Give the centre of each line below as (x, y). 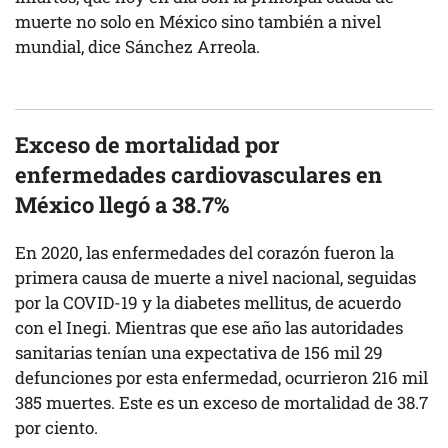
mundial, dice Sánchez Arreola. (137, 46)
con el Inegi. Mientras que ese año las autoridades (209, 327)
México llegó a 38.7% (122, 204)
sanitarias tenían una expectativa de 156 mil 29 (199, 352)
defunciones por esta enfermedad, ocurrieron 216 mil (221, 377)
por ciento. (58, 427)
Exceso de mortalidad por (147, 144)
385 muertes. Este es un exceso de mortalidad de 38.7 (221, 402)
